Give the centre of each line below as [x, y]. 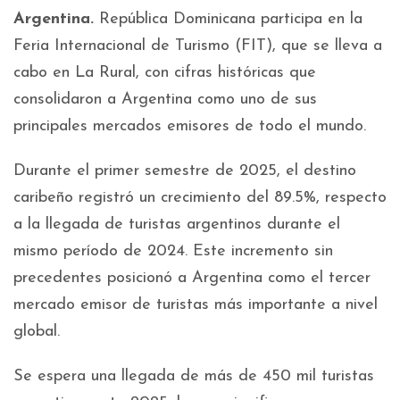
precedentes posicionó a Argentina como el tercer [192, 278]
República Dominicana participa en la [231, 19]
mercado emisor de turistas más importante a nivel [196, 305]
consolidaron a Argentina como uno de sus [165, 100]
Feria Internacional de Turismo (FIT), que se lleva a [198, 46]
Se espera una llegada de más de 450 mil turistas [194, 376]
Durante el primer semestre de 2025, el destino [185, 171]
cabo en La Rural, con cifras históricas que [165, 73]
